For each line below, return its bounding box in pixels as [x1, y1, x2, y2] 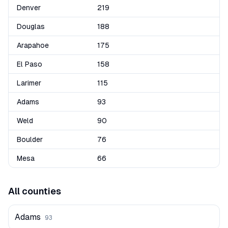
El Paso [17, 60, 42, 68]
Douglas [17, 22, 45, 31]
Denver [17, 4, 41, 12]
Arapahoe [17, 41, 49, 49]
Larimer [17, 79, 41, 87]
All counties [8, 186, 61, 196]
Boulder [17, 135, 43, 144]
